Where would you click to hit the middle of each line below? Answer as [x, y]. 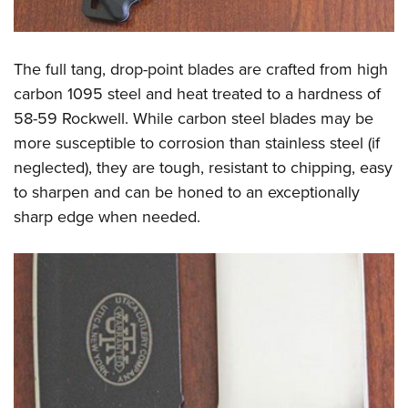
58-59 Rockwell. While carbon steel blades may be [194, 117]
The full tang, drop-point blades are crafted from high [201, 68]
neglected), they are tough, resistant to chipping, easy [203, 167]
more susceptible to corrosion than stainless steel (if [197, 142]
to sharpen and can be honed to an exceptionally [187, 191]
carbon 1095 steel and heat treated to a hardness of [197, 93]
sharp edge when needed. [107, 216]
